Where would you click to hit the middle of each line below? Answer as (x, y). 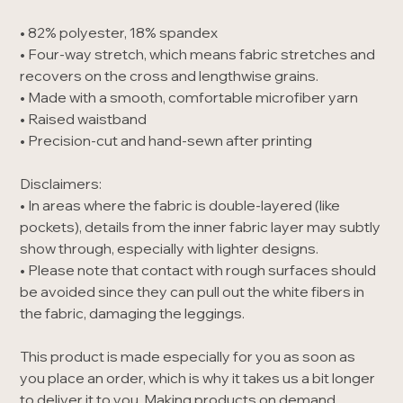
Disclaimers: (61, 183)
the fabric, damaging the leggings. (133, 313)
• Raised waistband (84, 118)
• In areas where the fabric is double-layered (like (180, 205)
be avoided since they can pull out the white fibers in (193, 291)
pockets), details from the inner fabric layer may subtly (201, 226)
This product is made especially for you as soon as (188, 356)
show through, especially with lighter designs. (170, 248)
